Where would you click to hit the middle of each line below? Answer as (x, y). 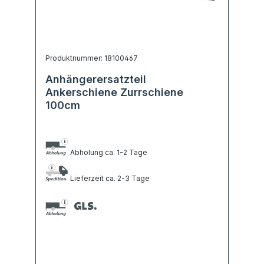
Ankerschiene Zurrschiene (114, 92)
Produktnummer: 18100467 (92, 58)
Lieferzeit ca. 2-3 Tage (109, 178)
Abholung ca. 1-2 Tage (108, 152)
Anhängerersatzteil (96, 79)
